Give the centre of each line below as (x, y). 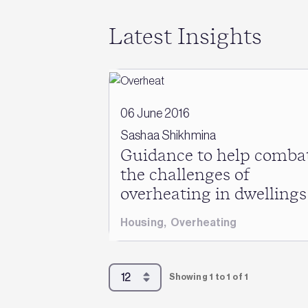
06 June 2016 (155, 113)
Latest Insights (185, 37)
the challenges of (185, 175)
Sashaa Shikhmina (168, 135)
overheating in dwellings (213, 194)
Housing (142, 222)
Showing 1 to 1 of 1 (209, 277)
